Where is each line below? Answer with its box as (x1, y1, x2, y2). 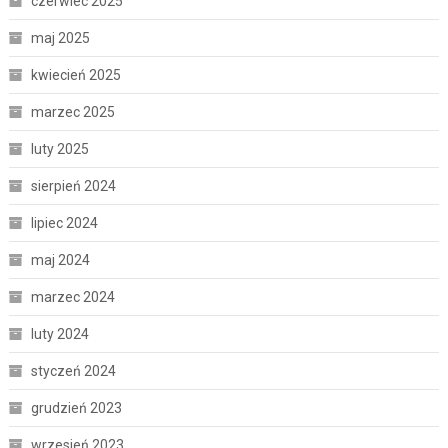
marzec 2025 (30, 104, 115, 121)
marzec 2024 (30, 289, 115, 306)
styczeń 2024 (30, 363, 116, 380)
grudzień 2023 (30, 400, 122, 417)
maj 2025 (30, 30, 90, 47)
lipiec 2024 (30, 215, 98, 232)
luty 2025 (30, 141, 89, 158)
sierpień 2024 (30, 178, 116, 195)
